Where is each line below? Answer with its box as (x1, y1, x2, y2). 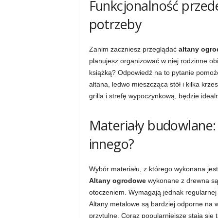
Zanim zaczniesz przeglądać (89, 45, 179, 53)
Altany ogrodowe (89, 177, 146, 184)
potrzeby (89, 15, 142, 33)
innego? (89, 135, 134, 153)
